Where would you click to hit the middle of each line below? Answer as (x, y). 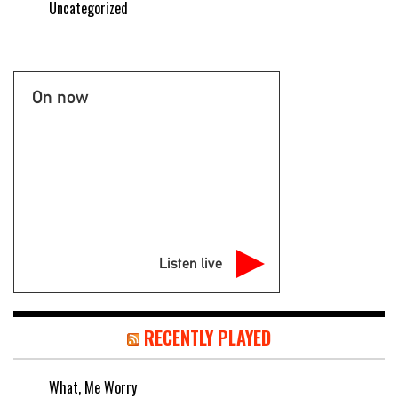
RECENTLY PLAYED (207, 337)
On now (60, 96)
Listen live (191, 263)
